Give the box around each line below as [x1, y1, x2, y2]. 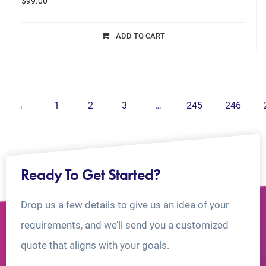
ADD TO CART [115, 31, 165, 41]
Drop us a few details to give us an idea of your [21, 199, 229, 211]
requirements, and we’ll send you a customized [21, 219, 229, 232]
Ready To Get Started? [21, 164, 161, 185]
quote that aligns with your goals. [21, 239, 169, 252]
